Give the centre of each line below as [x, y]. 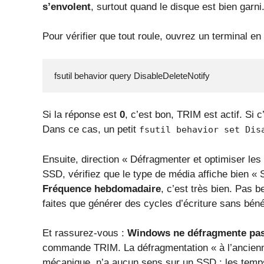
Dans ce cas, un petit [91, 130]
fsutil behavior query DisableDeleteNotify [132, 75]
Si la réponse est [81, 115]
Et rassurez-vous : [85, 233]
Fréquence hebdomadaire [102, 189]
